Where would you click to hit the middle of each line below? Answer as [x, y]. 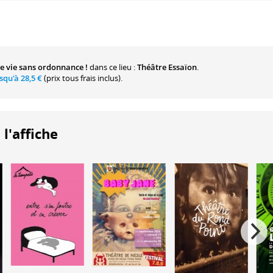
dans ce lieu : [112, 67]
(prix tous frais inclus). [82, 78]
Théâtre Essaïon [167, 67]
